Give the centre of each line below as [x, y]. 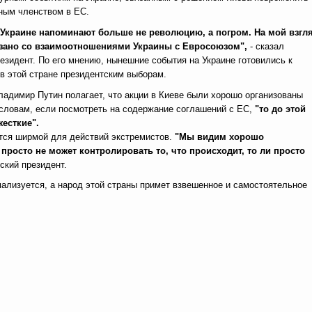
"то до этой [280, 109]
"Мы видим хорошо [219, 137]
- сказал [266, 46]
